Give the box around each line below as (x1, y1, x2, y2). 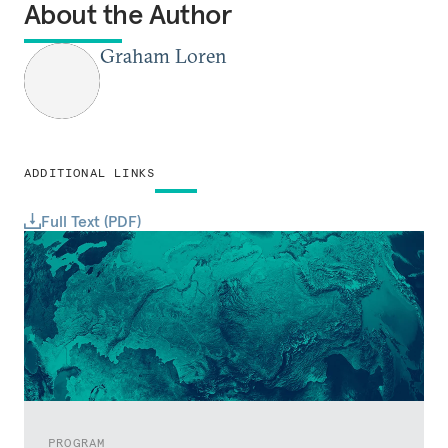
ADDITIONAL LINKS (24, 165, 156, 180)
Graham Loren (100, 43, 227, 68)
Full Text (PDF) (41, 210, 141, 231)
